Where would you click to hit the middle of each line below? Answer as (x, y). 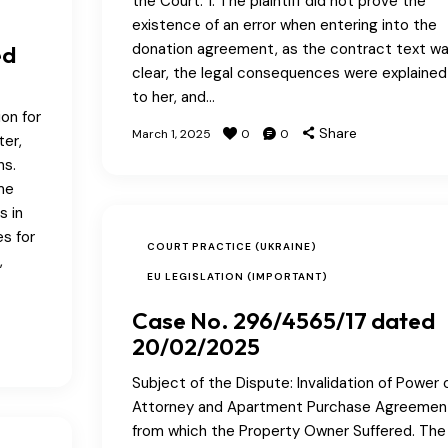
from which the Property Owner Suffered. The (288, 430)
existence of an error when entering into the (284, 24)
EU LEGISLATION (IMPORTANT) (237, 276)
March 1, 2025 (171, 133)
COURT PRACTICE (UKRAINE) (231, 246)
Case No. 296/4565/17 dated (283, 320)
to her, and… (173, 96)
